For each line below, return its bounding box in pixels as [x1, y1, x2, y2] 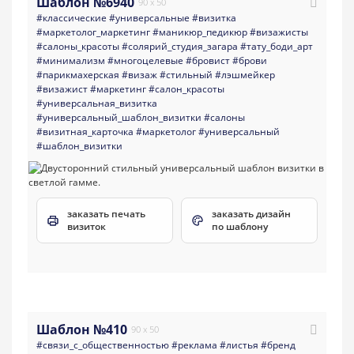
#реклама [171, 338, 217, 352]
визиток [67, 219, 106, 233]
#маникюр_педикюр [153, 24, 247, 39]
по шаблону [212, 219, 268, 233]
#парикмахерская [36, 67, 119, 81]
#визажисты [250, 24, 308, 39]
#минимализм [36, 53, 105, 67]
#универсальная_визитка [36, 96, 157, 110]
